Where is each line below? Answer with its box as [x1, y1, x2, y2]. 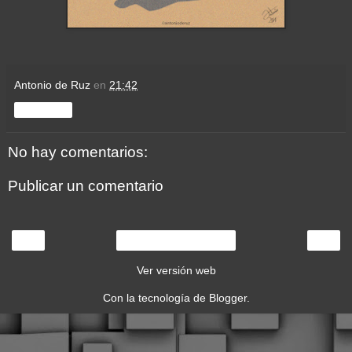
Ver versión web [136, 263, 216, 277]
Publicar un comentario [8, 178, 163, 195]
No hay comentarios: [8, 143, 148, 160]
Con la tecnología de [102, 291, 209, 304]
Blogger [208, 291, 247, 304]
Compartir [22, 104, 64, 115]
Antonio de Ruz [14, 78, 90, 91]
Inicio [164, 234, 188, 246]
